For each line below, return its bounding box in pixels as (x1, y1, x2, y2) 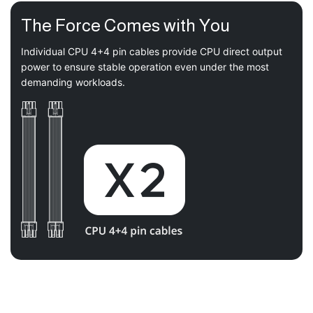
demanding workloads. (21, 76, 125, 89)
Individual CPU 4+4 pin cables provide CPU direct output (21, 45, 282, 58)
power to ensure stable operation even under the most (21, 61, 269, 73)
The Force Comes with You (21, 15, 230, 36)
